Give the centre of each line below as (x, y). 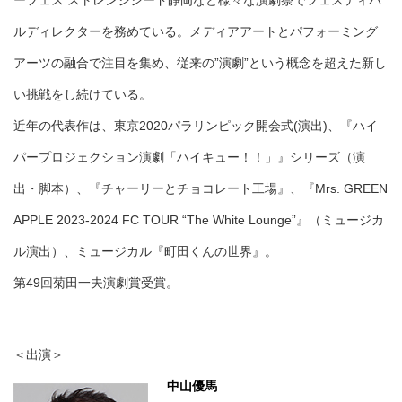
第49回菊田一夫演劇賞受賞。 (96, 283)
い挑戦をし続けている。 (90, 95)
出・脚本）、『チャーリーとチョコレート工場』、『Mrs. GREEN (201, 189)
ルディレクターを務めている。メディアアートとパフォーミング (196, 32)
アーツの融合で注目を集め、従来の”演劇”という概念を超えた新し (200, 63)
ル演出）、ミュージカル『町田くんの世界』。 (153, 252)
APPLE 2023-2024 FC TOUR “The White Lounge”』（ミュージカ (199, 220)
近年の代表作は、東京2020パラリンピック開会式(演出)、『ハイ (196, 126)
